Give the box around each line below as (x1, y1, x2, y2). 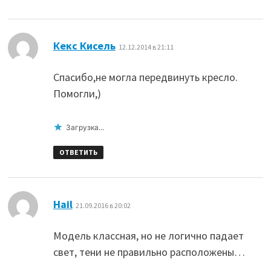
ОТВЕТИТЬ (59, 148, 97, 157)
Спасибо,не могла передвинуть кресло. (53, 70, 238, 85)
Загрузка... (65, 123, 104, 132)
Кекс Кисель (53, 39, 116, 53)
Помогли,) (53, 87, 101, 101)
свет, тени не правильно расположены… (53, 245, 245, 260)
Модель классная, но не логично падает (53, 229, 244, 243)
